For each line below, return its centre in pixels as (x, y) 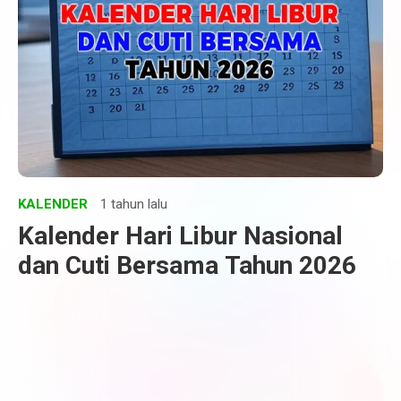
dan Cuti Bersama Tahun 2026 (187, 265)
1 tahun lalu (134, 204)
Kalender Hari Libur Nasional (180, 236)
